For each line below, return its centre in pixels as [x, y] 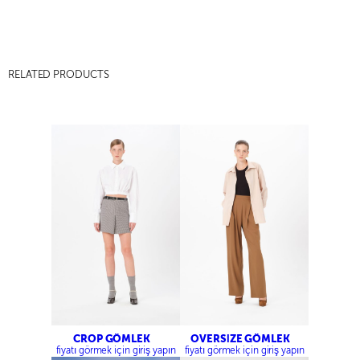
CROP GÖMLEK [112, 339]
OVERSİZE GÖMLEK [240, 339]
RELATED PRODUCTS [59, 75]
